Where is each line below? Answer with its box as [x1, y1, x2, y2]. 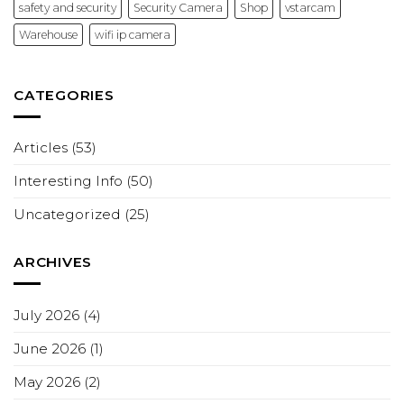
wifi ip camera [95, 27, 170, 41]
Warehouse [19, 27, 78, 41]
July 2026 [14, 306, 79, 324]
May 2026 [14, 372, 80, 390]
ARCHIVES [14, 253, 93, 271]
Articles [14, 139, 68, 157]
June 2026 [14, 339, 86, 357]
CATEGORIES [14, 86, 115, 104]
